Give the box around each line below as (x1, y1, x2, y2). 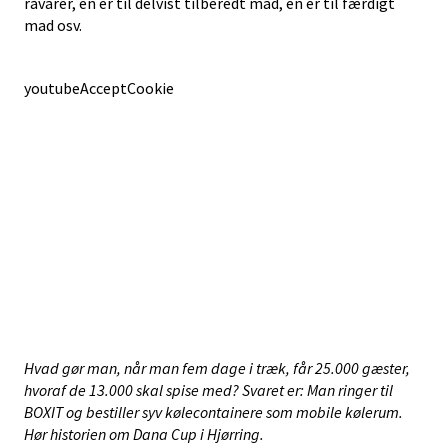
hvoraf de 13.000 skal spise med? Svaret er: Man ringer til (24, 380, 393, 400)
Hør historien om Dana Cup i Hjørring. (24, 424, 264, 444)
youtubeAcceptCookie (24, 78, 174, 98)
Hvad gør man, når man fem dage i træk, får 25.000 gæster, (24, 358, 410, 378)
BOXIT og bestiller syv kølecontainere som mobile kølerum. (24, 402, 403, 422)
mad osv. (24, 15, 82, 35)
